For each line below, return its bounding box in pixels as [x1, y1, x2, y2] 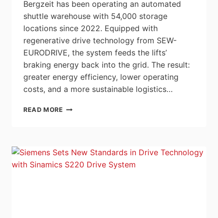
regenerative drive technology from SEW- [23, 36, 177, 46]
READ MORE [23, 106, 63, 114]
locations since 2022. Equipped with [23, 23, 158, 34]
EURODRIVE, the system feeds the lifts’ [23, 48, 167, 58]
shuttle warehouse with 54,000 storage [23, 11, 167, 21]
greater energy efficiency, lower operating [23, 72, 179, 82]
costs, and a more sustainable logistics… [23, 84, 173, 94]
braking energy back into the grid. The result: [23, 60, 190, 70]
